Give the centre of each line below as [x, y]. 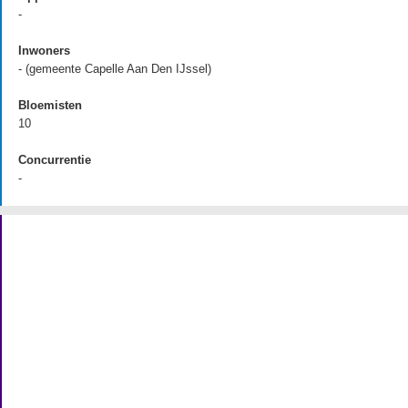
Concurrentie [55, 160]
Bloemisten [50, 105]
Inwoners [44, 51]
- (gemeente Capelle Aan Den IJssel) [115, 69]
